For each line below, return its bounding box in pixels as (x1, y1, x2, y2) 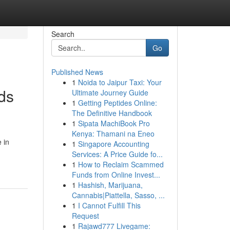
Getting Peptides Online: (78, 98, 157, 108)
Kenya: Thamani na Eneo (71, 128, 155, 139)
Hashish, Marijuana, (78, 180, 143, 190)
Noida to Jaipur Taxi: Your (78, 77, 162, 87)
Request (71, 210, 99, 221)
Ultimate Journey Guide (71, 87, 148, 98)
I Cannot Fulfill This (78, 200, 141, 210)
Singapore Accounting (78, 139, 149, 149)
